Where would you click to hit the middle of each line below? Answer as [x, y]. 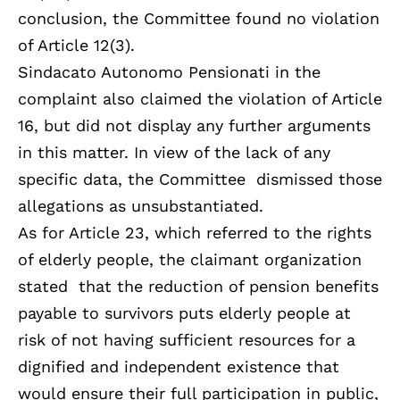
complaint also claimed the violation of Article [200, 99]
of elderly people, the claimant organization [190, 260]
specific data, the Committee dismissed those [200, 179]
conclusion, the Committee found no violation [199, 19]
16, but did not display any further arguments [194, 126]
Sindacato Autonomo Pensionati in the [169, 72]
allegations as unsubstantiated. [141, 206]
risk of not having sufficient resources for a [187, 340]
